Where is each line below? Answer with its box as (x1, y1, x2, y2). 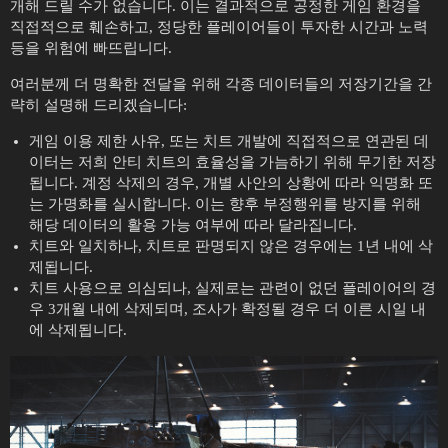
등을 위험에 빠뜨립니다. (10, 39, 172, 56)
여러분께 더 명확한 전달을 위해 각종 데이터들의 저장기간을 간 (10, 75, 432, 92)
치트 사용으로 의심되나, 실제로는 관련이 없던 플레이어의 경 (28, 279, 436, 296)
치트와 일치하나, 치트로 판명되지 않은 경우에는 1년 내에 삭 (28, 237, 433, 254)
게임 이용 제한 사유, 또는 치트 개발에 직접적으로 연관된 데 (28, 132, 429, 149)
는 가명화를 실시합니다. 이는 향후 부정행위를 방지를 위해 (28, 195, 421, 212)
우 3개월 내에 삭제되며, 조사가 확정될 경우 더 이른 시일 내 (28, 300, 426, 317)
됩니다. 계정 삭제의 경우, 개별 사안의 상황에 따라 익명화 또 (28, 174, 433, 191)
